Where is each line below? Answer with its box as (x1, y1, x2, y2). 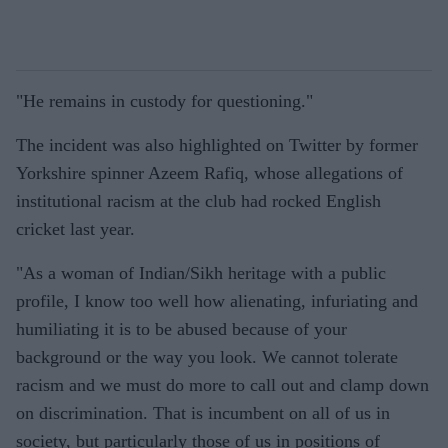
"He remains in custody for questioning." (16, 91, 313, 112)
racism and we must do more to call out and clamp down (16, 375, 429, 396)
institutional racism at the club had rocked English (16, 191, 381, 212)
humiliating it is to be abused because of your (16, 319, 347, 340)
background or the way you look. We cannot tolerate (16, 347, 398, 368)
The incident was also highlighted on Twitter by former (16, 135, 418, 156)
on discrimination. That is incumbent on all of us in (16, 403, 390, 424)
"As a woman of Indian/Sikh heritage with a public (16, 263, 386, 284)
